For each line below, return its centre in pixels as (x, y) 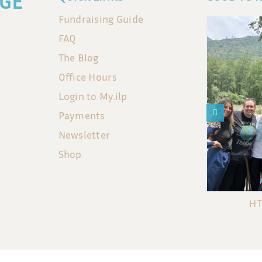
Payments (82, 115)
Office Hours (87, 76)
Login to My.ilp (93, 96)
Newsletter (84, 134)
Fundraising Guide (101, 18)
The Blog (78, 57)
